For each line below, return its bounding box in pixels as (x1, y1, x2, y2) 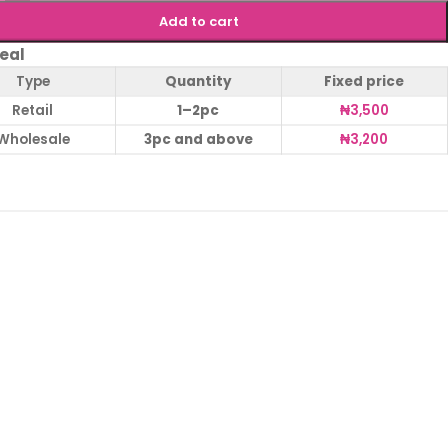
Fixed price (324, 71, 405, 90)
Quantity (164, 71, 232, 90)
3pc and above (143, 129, 253, 148)
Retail (12, 100, 54, 119)
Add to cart (158, 11, 239, 30)
